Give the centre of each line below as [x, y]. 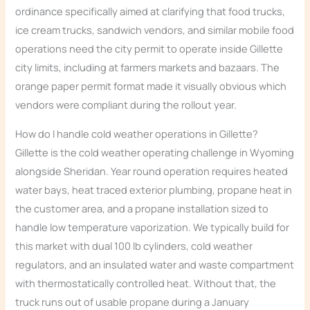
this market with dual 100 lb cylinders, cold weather [134, 245]
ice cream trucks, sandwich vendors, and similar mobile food [155, 30]
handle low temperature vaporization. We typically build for [153, 227]
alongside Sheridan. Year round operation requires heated [152, 171]
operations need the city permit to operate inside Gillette [149, 49]
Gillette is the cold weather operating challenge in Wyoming [155, 152]
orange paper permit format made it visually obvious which [151, 86]
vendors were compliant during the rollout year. [126, 105]
